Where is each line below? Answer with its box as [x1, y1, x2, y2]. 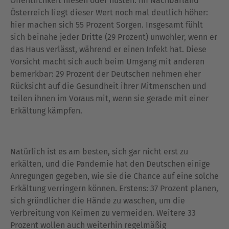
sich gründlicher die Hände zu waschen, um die [10, 196, 185, 205]
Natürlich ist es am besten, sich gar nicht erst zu [10, 147, 188, 156]
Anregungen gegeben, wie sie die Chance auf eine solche [10, 171, 219, 181]
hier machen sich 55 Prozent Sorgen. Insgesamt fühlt [10, 20, 203, 30]
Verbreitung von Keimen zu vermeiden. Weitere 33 [10, 208, 196, 218]
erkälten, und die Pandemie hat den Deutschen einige [10, 159, 210, 169]
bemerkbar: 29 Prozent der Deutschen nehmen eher [10, 69, 201, 79]
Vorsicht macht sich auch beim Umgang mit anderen [10, 57, 204, 66]
